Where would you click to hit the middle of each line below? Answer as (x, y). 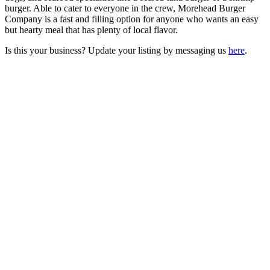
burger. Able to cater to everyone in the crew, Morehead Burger (125, 8)
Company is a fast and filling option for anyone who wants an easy (132, 19)
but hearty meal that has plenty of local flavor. (91, 30)
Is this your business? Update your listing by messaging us (117, 50)
